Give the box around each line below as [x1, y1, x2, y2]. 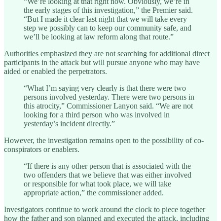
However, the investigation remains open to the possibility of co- [4, 136, 204, 145]
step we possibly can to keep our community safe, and [24, 23, 191, 32]
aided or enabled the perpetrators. [4, 67, 107, 75]
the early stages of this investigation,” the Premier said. [24, 5, 193, 14]
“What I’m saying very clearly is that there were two [24, 83, 186, 92]
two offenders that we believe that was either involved [24, 170, 191, 179]
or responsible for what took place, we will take [24, 179, 171, 188]
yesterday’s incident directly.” [24, 119, 115, 128]
